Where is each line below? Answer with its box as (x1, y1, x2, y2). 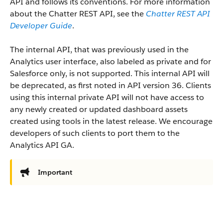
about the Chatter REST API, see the (10, 8, 146, 19)
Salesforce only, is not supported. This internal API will (10, 68, 210, 79)
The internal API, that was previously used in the (10, 44, 189, 55)
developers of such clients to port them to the (10, 128, 180, 138)
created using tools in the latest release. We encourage (10, 116, 213, 126)
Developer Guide (10, 20, 72, 31)
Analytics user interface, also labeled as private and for (10, 56, 211, 67)
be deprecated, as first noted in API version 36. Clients (10, 80, 211, 91)
